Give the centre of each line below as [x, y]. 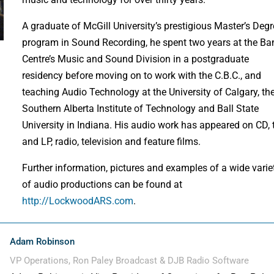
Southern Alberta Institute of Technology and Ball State [141, 109]
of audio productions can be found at [102, 185]
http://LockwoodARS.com [78, 201]
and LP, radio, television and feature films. [112, 142]
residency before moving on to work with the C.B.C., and [142, 76]
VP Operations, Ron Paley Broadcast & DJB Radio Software [130, 260]
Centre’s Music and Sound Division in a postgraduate [136, 59]
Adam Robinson [43, 241]
